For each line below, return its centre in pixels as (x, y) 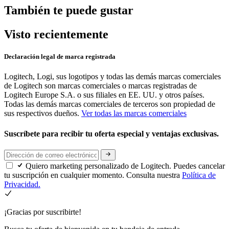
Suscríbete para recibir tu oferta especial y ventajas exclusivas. (112, 133)
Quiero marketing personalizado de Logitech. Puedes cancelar (125, 166)
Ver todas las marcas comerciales (134, 113)
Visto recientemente (56, 34)
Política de (199, 175)
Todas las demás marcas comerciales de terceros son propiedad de (110, 104)
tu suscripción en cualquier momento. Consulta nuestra (93, 175)
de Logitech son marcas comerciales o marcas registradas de (100, 86)
